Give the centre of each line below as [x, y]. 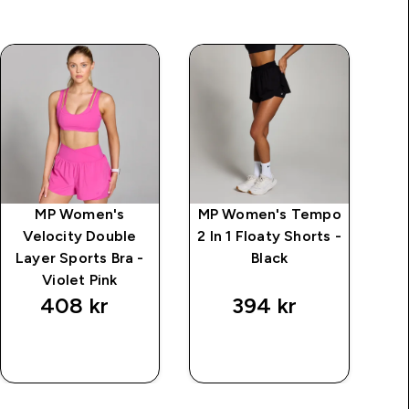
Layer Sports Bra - [80, 257]
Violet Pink [80, 279]
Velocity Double [80, 236]
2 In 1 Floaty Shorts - [269, 236]
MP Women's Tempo [269, 214]
